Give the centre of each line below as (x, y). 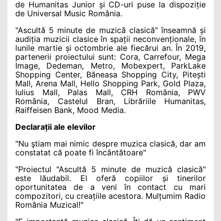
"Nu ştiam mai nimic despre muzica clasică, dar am (110, 143)
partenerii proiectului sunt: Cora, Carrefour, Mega (110, 56)
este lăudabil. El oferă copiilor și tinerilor (110, 178)
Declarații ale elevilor (55, 127)
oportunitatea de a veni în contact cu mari (110, 187)
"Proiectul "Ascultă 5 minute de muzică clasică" (110, 169)
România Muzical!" (49, 204)
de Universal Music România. (69, 13)
